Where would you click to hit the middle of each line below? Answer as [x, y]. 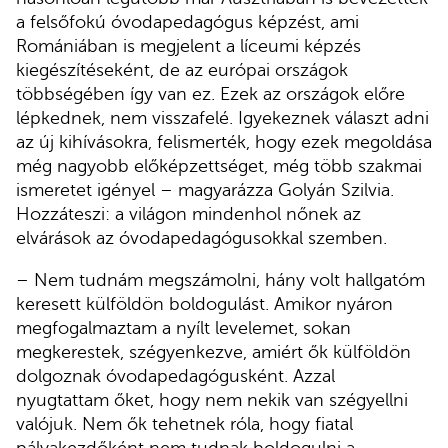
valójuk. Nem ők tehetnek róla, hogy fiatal [184, 424]
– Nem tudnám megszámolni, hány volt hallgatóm [220, 280]
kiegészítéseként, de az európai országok [182, 70]
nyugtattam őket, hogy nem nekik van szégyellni [212, 400]
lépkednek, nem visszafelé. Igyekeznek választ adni [222, 118]
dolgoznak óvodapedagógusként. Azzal [175, 376]
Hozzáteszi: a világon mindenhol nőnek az [188, 214]
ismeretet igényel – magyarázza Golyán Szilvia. [205, 190]
